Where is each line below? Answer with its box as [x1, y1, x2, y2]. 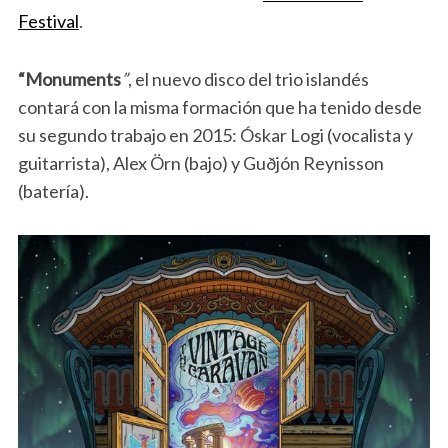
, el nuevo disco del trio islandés [127, 68, 369, 91]
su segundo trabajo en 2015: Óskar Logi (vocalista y [17, 124, 413, 147]
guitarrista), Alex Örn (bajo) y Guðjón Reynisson [17, 152, 384, 175]
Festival [17, 10, 79, 33]
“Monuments [17, 68, 121, 91]
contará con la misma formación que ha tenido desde [17, 96, 422, 119]
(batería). [17, 180, 89, 203]
